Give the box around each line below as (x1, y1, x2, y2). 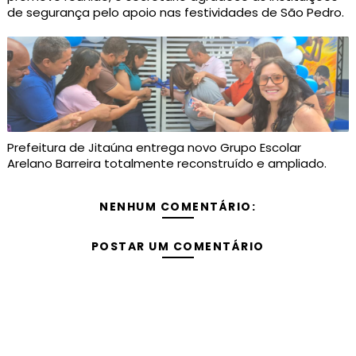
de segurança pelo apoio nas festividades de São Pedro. (6, 4, 344, 21)
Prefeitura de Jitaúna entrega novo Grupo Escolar (6, 139, 301, 157)
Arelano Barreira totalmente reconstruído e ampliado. (6, 155, 327, 172)
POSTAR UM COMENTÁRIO (91, 238, 265, 255)
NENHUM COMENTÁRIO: (99, 199, 257, 215)
